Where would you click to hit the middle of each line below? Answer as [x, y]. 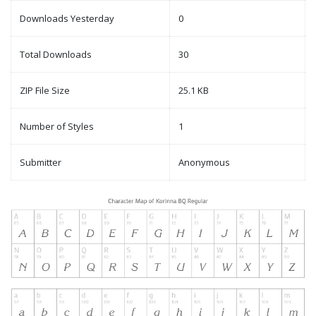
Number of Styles [57, 127]
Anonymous [204, 163]
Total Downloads [56, 55]
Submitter [41, 163]
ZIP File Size [45, 91]
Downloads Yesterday [67, 19]
